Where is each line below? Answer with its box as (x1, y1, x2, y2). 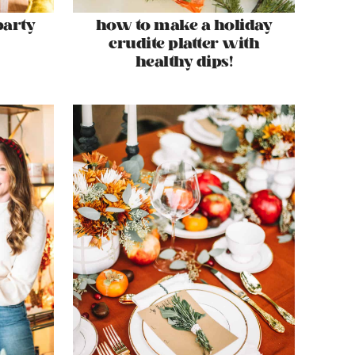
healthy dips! (135, 48, 233, 75)
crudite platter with (109, 30, 259, 57)
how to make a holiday (95, 12, 273, 39)
